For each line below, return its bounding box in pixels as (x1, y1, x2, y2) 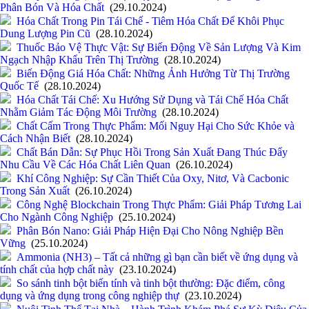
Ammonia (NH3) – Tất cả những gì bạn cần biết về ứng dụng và (17, 251, 298, 263)
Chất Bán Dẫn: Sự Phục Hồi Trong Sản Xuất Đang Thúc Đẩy (17, 146, 288, 159)
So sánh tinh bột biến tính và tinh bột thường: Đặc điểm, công (17, 277, 285, 290)
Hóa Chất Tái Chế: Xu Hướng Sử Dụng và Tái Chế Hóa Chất (17, 94, 288, 106)
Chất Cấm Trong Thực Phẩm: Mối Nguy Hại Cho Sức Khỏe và (17, 120, 295, 132)
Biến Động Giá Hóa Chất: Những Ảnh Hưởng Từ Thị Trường (17, 68, 290, 80)
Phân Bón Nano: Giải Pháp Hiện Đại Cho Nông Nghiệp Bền (17, 225, 283, 237)
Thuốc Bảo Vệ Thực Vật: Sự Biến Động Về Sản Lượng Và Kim (17, 41, 301, 54)
